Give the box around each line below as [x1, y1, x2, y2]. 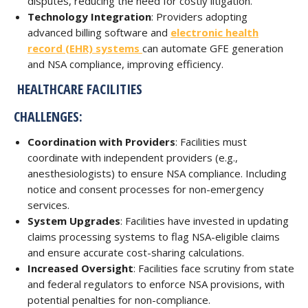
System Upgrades [27, 214, 120, 228]
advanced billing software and [27, 25, 170, 39]
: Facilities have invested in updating [120, 214, 289, 228]
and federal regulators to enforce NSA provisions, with [27, 277, 285, 291]
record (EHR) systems [27, 41, 142, 55]
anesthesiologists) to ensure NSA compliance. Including [27, 166, 287, 180]
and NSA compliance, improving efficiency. [27, 57, 223, 71]
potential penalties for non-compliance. [27, 293, 210, 307]
